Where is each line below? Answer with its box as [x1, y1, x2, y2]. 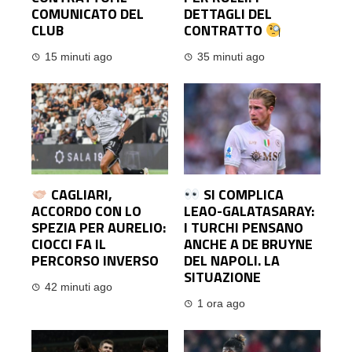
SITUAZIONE [184, 266, 261, 288]
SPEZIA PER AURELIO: [31, 217, 166, 239]
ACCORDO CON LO [31, 200, 141, 222]
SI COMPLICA [200, 184, 284, 206]
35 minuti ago [197, 51, 265, 64]
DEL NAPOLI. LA [184, 250, 280, 272]
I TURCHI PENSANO [184, 217, 303, 239]
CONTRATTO [184, 20, 266, 42]
